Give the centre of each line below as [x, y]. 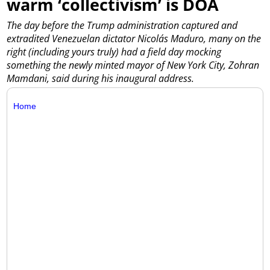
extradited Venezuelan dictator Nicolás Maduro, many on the [134, 38]
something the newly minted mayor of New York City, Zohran [133, 65]
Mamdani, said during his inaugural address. [101, 78]
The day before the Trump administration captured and [122, 25]
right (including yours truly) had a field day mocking [114, 52]
